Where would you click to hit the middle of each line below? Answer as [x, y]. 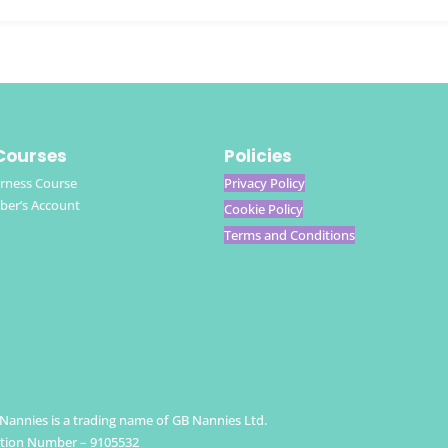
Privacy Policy [264, 182]
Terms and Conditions [289, 234]
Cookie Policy [263, 208]
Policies [258, 155]
